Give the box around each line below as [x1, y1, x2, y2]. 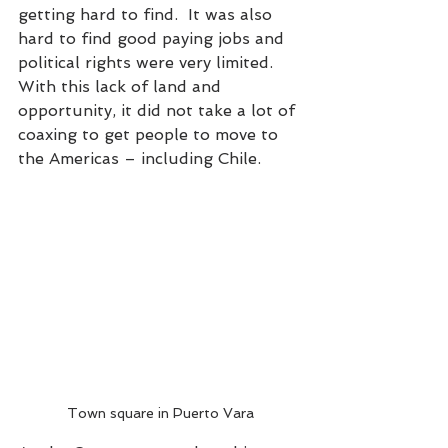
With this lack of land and [18, 77, 226, 97]
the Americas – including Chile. [18, 149, 261, 169]
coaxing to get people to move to [18, 125, 283, 145]
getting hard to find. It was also [18, 5, 277, 25]
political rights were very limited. [18, 53, 278, 73]
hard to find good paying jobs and [18, 29, 289, 49]
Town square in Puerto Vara [66, 404, 254, 421]
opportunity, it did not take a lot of [18, 101, 300, 121]
